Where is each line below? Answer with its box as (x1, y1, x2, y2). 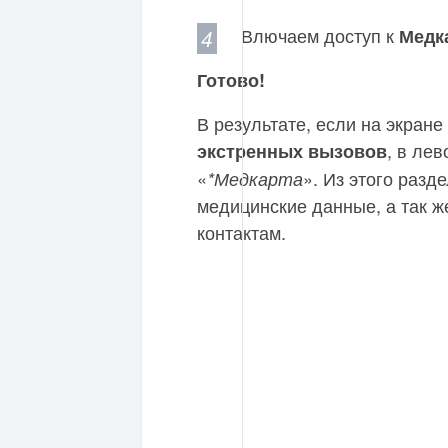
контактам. (197, 219, 286, 246)
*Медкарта (207, 166, 303, 192)
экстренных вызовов (197, 138, 387, 165)
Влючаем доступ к (241, 22, 399, 49)
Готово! (197, 67, 265, 94)
